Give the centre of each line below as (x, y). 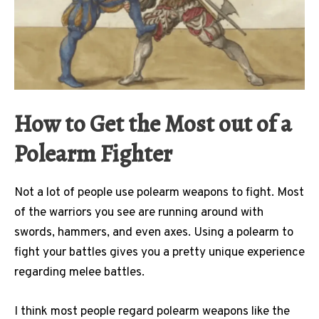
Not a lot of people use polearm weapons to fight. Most (159, 193)
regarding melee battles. (81, 273)
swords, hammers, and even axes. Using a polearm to (154, 233)
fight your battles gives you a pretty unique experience (159, 253)
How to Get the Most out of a (153, 124)
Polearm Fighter (93, 154)
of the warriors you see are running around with (139, 213)
